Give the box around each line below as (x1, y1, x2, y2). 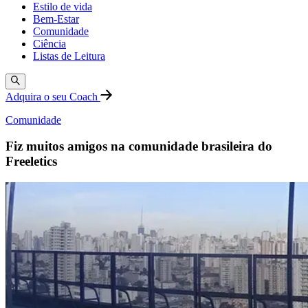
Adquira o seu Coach (5, 90, 100, 102)
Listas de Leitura (33, 50, 105, 63)
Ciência (33, 38, 66, 50)
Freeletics (5, 154, 57, 169)
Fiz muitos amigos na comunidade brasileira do (5, 139, 272, 154)
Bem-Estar (33, 13, 79, 25)
